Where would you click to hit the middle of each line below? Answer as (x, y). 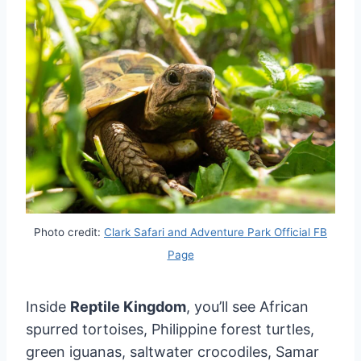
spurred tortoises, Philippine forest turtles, (170, 330)
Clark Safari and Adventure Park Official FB (216, 232)
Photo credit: (69, 232)
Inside (48, 307)
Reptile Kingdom (128, 307)
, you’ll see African (247, 307)
